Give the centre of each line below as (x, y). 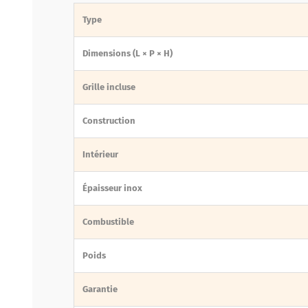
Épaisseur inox (112, 188)
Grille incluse (109, 87)
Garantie (100, 289)
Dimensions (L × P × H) (128, 53)
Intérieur (100, 154)
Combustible (108, 221)
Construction (109, 120)
